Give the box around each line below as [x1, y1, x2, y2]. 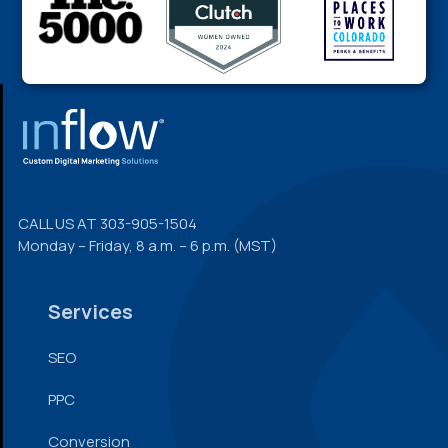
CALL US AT [17, 212, 100, 234]
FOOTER [7, 88, 127, 130]
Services [47, 297, 133, 325]
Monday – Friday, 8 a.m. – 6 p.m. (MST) [17, 234, 277, 256]
